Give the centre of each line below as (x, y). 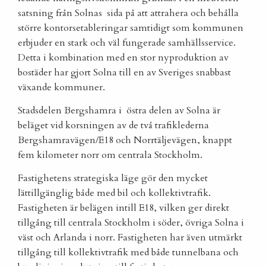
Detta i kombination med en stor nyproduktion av (123, 58)
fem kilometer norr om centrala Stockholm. (110, 155)
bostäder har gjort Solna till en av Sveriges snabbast (124, 73)
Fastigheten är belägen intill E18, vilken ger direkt (123, 208)
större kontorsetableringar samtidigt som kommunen (131, 28)
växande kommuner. (61, 88)
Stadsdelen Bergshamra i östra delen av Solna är (119, 111)
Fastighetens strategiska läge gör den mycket (113, 178)
